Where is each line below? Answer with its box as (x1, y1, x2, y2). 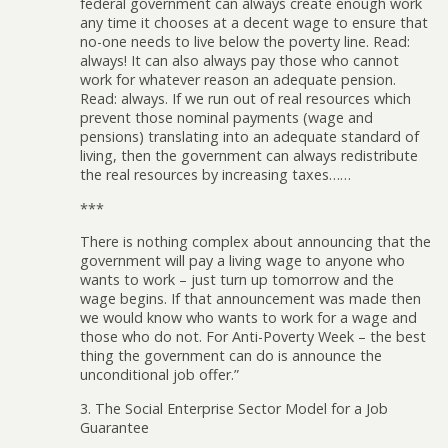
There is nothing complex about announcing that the (80, 232, 431, 252)
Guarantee (80, 417, 149, 437)
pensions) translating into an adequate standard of (80, 127, 419, 147)
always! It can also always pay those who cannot (80, 51, 399, 71)
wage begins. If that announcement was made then (80, 289, 421, 309)
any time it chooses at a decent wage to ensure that (80, 13, 428, 33)
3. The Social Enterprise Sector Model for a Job (80, 398, 388, 418)
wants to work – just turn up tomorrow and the (80, 270, 394, 290)
